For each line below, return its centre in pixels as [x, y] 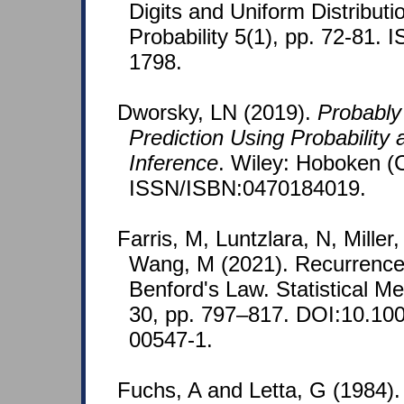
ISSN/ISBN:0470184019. [248, 188]
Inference [174, 163]
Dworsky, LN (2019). [217, 113]
